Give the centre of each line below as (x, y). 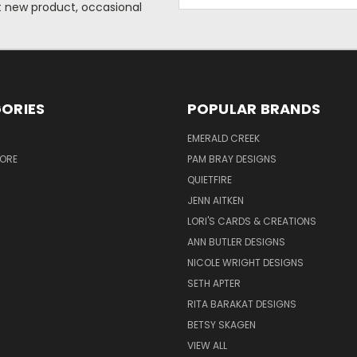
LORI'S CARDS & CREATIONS (251, 221)
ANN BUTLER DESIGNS (236, 241)
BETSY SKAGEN (221, 324)
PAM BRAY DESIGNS (231, 159)
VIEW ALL (207, 345)
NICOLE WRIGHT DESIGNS (245, 262)
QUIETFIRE (209, 179)
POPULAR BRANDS (253, 108)
